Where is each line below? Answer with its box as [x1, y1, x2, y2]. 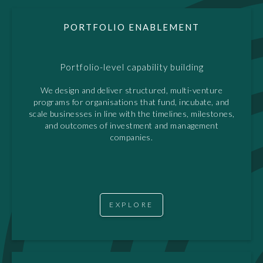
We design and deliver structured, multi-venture [40, 85, 223, 95]
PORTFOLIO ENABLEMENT [63, 21, 200, 32]
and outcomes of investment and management [44, 120, 219, 130]
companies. [110, 131, 153, 142]
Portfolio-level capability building [59, 61, 204, 72]
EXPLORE [109, 200, 154, 209]
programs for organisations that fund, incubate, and [33, 96, 230, 107]
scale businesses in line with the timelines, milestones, [28, 108, 235, 119]
